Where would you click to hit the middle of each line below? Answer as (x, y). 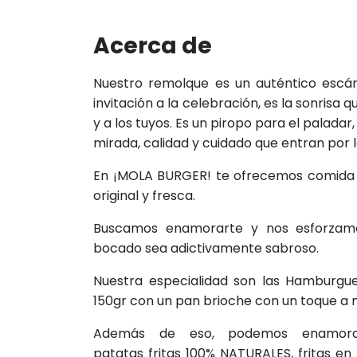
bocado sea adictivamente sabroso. (206, 248)
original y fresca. (144, 196)
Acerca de (153, 46)
